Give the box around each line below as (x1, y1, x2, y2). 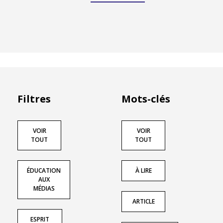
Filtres (17, 92, 51, 106)
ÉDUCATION (27, 166, 61, 175)
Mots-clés (121, 92, 170, 106)
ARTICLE (132, 197, 155, 206)
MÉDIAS (33, 184, 55, 193)
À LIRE (135, 166, 152, 175)
